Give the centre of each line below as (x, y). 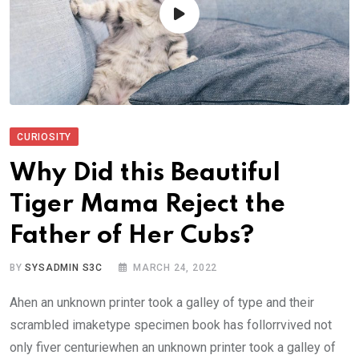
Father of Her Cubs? (132, 236)
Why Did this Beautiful (145, 174)
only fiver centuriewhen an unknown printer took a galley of (173, 348)
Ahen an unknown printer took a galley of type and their (162, 303)
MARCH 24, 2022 (175, 268)
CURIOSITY (44, 137)
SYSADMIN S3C (64, 268)
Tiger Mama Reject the (147, 205)
